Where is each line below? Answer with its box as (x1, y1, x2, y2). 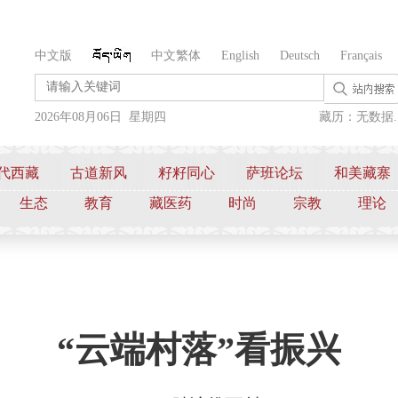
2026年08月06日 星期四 (35, 110, 166, 123)
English (221, 49, 259, 62)
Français (340, 49, 382, 62)
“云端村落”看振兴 (57, 330, 341, 370)
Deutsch (280, 49, 320, 62)
